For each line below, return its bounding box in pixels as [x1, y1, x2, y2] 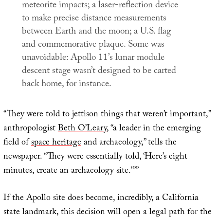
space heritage [31, 136, 81, 151]
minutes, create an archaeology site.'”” [3, 164, 139, 180]
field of [3, 136, 31, 151]
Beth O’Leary [57, 122, 107, 137]
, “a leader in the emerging [106, 122, 201, 137]
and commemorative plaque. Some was [21, 37, 164, 53]
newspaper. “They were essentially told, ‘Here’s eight [3, 150, 187, 165]
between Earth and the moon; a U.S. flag [21, 24, 171, 40]
